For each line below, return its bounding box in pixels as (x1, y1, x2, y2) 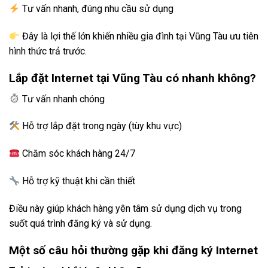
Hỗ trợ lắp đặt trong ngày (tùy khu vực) (20, 120, 182, 132)
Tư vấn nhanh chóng (20, 93, 105, 105)
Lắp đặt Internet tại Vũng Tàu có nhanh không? (9, 71, 256, 86)
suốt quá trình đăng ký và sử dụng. (9, 217, 152, 229)
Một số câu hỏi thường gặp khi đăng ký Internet (9, 243, 258, 257)
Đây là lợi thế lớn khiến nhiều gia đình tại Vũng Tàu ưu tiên (20, 31, 259, 42)
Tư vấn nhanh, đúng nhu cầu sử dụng (20, 3, 174, 15)
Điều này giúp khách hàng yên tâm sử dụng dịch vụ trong (9, 202, 242, 214)
